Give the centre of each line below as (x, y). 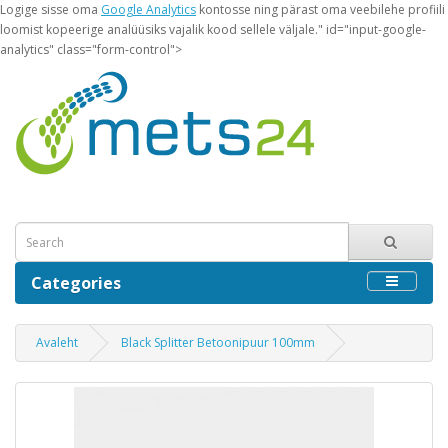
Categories (76, 283)
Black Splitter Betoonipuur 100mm (218, 342)
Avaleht (57, 342)
